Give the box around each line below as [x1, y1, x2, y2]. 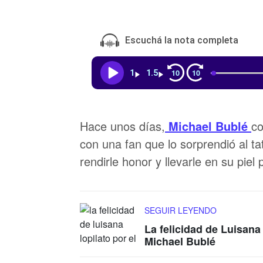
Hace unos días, [80, 117, 165, 134]
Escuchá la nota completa [125, 35, 238, 46]
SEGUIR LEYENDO [144, 204, 217, 216]
